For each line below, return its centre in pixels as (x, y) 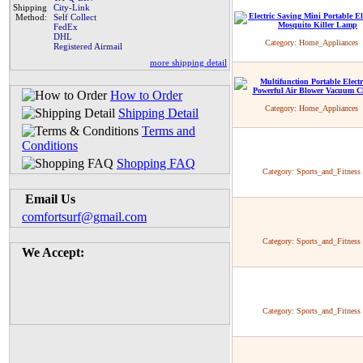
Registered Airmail (88, 46)
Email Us (49, 199)
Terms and (169, 131)
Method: (31, 17)
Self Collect (75, 17)
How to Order (146, 95)
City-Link (72, 7)
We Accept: (53, 252)
